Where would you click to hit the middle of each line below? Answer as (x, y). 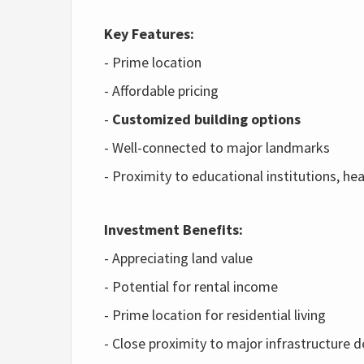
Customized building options (206, 119)
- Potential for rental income (191, 286)
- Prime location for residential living (215, 315)
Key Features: (149, 34)
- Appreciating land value (178, 258)
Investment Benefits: (173, 230)
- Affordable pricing (161, 91)
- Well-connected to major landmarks (217, 147)
